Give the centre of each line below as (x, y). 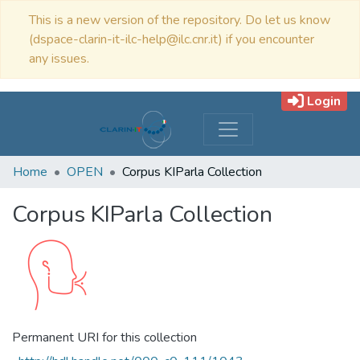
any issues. (59, 59)
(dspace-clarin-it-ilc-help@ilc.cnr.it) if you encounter (172, 39)
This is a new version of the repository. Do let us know (180, 20)
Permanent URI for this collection (104, 337)
